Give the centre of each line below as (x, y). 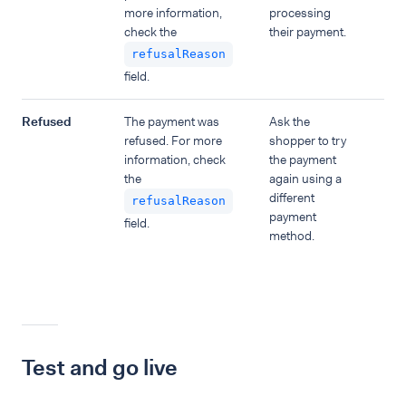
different (292, 198)
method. (292, 236)
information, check (175, 159)
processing (300, 13)
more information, (173, 13)
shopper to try (308, 140)
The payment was (172, 121)
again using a (305, 179)
